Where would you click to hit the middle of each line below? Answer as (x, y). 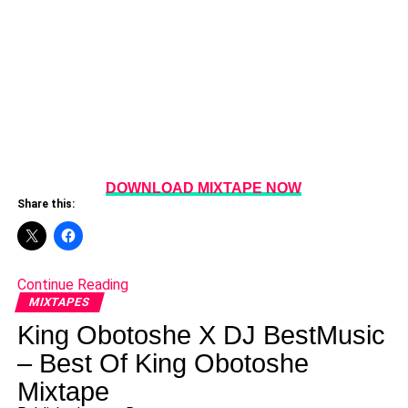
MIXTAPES (59, 301)
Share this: (46, 204)
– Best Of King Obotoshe (163, 363)
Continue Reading (72, 284)
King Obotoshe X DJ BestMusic (201, 335)
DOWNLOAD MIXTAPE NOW (204, 188)
